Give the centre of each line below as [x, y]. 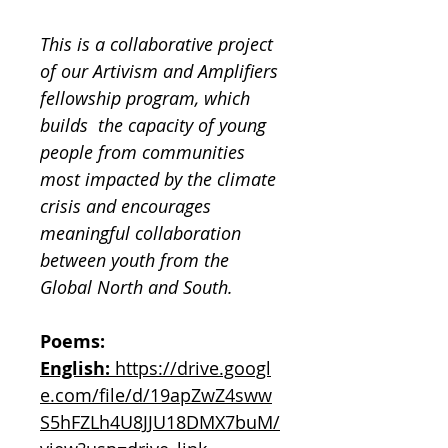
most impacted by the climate [158, 179]
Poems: [72, 341]
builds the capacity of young [153, 125]
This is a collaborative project [156, 44]
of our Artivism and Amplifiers [159, 71]
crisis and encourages [125, 206]
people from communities [142, 152]
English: [77, 368]
